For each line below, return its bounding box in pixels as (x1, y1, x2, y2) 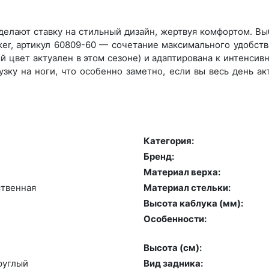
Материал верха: (144, 166, 220, 178)
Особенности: (144, 213, 207, 225)
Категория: (144, 134, 194, 147)
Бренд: (144, 150, 174, 162)
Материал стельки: (144, 181, 231, 193)
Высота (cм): (144, 241, 202, 253)
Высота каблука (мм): (144, 197, 243, 209)
